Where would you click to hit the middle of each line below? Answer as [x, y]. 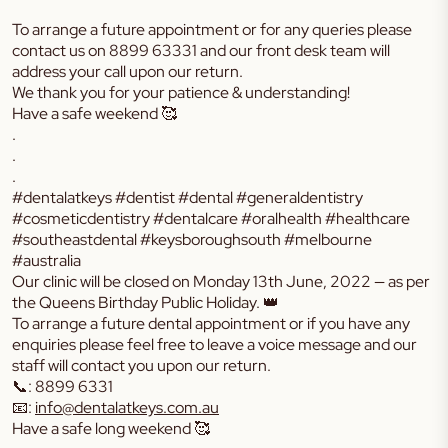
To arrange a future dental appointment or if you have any [211, 323]
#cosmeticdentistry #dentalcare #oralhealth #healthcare [211, 218]
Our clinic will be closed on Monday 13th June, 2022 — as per [221, 281]
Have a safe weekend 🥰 [94, 113]
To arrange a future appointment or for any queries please [212, 29]
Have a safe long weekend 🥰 [111, 428]
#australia [46, 260]
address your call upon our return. [127, 71]
